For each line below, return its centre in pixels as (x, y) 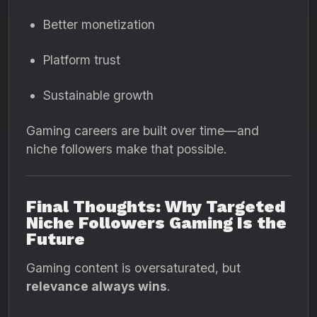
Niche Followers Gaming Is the (156, 223)
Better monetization (99, 24)
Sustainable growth (98, 95)
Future (56, 239)
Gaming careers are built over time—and (143, 131)
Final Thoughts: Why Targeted (156, 207)
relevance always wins (97, 286)
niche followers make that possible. (126, 149)
